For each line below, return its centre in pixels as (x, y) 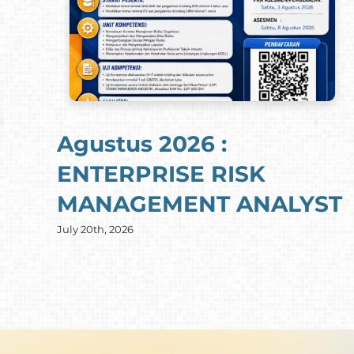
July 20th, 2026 (95, 230)
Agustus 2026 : (141, 144)
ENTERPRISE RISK (161, 174)
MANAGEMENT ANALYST (199, 204)
